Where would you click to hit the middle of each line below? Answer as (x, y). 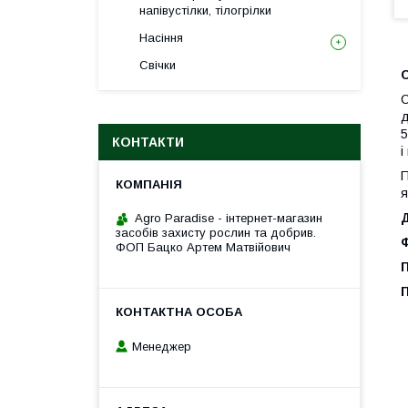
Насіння (161, 38)
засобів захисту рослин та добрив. (216, 233)
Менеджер (162, 346)
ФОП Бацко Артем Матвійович (203, 247)
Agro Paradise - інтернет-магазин (229, 218)
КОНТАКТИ (148, 142)
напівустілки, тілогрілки (205, 10)
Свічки (158, 65)
